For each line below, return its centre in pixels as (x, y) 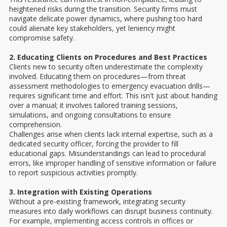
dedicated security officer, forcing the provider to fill (94, 144)
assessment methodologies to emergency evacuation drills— (110, 86)
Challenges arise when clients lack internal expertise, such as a (111, 134)
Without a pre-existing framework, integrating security (97, 202)
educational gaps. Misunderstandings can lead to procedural (107, 154)
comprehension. (35, 125)
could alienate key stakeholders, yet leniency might (92, 28)
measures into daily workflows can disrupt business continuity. (111, 211)
